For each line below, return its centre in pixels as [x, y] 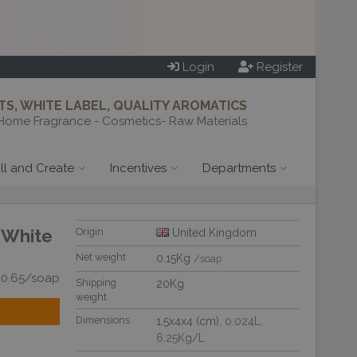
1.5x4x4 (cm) [188, 321]
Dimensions [103, 320]
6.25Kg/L [181, 338]
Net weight [101, 257]
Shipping [96, 282]
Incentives [138, 168]
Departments [239, 168]
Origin [90, 231]
